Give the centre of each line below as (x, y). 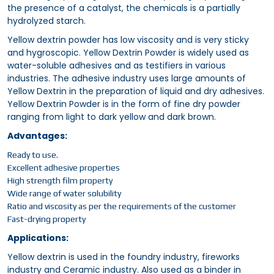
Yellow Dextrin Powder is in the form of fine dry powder (124, 104)
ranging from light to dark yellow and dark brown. (112, 117)
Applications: (38, 238)
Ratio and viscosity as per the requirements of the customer (122, 206)
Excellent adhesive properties (64, 168)
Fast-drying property (46, 219)
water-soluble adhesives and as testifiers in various (117, 66)
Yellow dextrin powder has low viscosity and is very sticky (128, 40)
